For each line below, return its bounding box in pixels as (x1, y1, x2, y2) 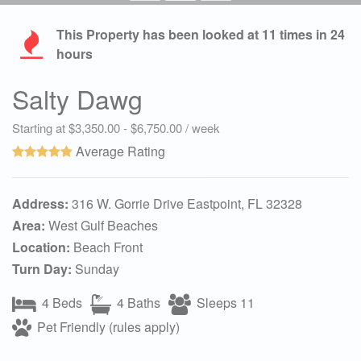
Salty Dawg (12, 79, 143, 117)
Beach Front (70, 237, 143, 256)
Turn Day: (12, 259, 72, 278)
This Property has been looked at (56, 24, 262, 44)
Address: (12, 193, 68, 213)
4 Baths (114, 293, 160, 312)
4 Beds (39, 293, 82, 312)
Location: (12, 237, 70, 256)
